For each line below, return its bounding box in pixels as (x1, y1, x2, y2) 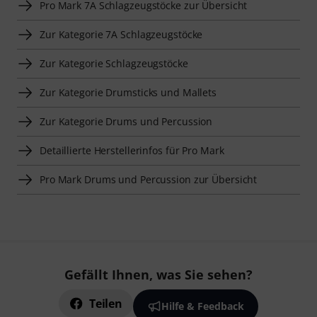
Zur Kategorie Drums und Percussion (40, 114, 213, 128)
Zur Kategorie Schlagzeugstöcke (40, 56, 188, 70)
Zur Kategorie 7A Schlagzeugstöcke (40, 27, 203, 41)
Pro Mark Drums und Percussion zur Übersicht (40, 172, 258, 186)
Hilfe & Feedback (161, 299, 244, 313)
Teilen (89, 296, 122, 311)
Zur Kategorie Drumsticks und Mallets (40, 85, 217, 99)
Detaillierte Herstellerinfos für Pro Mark (40, 143, 224, 157)
